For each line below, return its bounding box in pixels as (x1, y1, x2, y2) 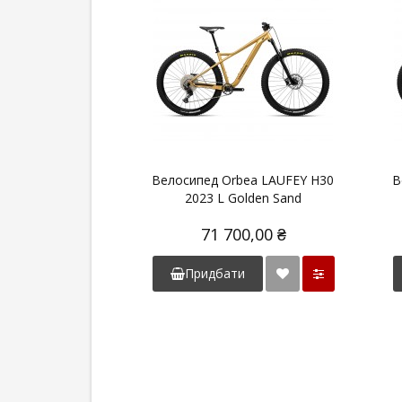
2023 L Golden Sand (184, 188, 301, 206)
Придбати (184, 264, 245, 282)
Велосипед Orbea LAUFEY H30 (152, 170, 335, 188)
